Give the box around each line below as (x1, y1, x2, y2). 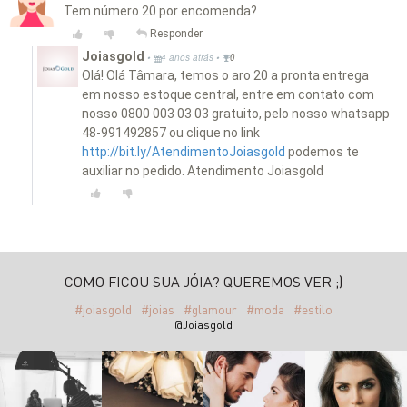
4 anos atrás (161, 51, 216, 65)
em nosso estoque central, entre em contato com (82, 87, 374, 103)
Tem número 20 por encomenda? (64, 4, 257, 19)
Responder (147, 27, 203, 41)
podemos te (285, 144, 359, 160)
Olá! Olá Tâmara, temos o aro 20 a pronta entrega (82, 68, 369, 84)
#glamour (184, 302, 237, 318)
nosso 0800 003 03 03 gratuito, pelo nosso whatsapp (82, 106, 390, 122)
